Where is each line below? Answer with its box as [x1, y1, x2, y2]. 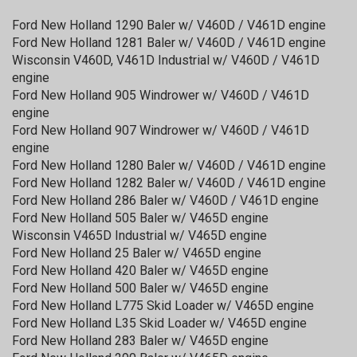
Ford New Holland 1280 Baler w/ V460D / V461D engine [12, 157, 326, 173]
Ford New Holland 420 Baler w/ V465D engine [12, 262, 269, 278]
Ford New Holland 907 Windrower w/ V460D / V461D [12, 122, 309, 138]
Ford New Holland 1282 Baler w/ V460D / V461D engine [12, 175, 326, 190]
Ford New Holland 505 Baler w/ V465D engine [12, 210, 269, 226]
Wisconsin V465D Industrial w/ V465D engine [12, 227, 267, 243]
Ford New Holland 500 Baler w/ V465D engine [12, 280, 269, 296]
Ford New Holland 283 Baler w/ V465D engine [12, 332, 269, 348]
